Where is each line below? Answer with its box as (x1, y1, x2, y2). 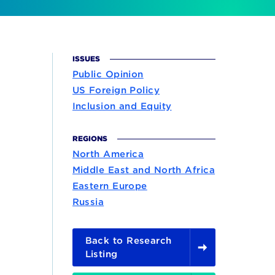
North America (72, 149, 144, 160)
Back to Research (85, 235, 172, 246)
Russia (72, 196, 104, 207)
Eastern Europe (72, 180, 147, 192)
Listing (85, 249, 118, 260)
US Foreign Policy (72, 85, 160, 96)
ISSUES (72, 54, 100, 63)
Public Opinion (72, 69, 144, 80)
